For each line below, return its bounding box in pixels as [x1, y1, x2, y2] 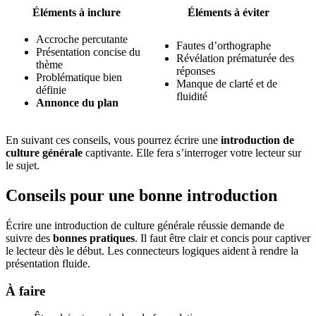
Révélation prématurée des [176, 52, 294, 65]
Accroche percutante [36, 33, 128, 46]
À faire [6, 283, 45, 298]
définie [36, 84, 66, 97]
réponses [176, 65, 215, 78]
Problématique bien [36, 71, 122, 84]
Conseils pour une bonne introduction [6, 186, 277, 205]
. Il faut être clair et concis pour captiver [135, 231, 310, 244]
